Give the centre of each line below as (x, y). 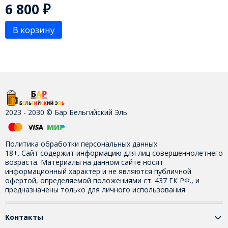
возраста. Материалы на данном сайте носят (84, 162)
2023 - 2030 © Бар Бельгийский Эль (66, 112)
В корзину (33, 30)
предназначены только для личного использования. (96, 189)
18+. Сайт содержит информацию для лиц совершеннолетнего (114, 153)
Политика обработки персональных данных (81, 144)
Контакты (24, 217)
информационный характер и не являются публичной (98, 171)
